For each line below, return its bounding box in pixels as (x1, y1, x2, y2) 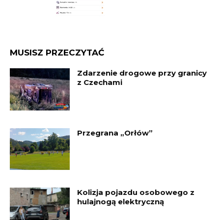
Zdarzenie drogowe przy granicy (77, 68, 207, 78)
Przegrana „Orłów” (77, 128, 153, 137)
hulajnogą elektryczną (77, 197, 165, 207)
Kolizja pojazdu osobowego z (77, 188, 195, 197)
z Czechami (77, 77, 123, 87)
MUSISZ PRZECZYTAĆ (10, 47, 104, 57)
